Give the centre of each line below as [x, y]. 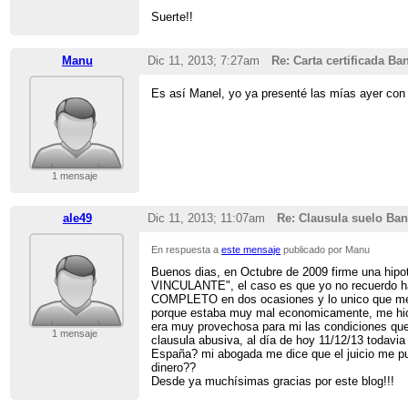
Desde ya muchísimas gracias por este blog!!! [273, 381]
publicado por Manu [326, 250]
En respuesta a [187, 250]
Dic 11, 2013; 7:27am [203, 61]
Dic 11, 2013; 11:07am [206, 219]
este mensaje [251, 250]
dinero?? [174, 367]
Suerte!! [173, 17]
